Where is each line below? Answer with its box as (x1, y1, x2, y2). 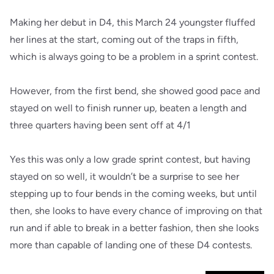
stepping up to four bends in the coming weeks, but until (10, 187, 257, 199)
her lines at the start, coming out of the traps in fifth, (10, 33, 239, 45)
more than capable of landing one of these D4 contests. (10, 239, 252, 251)
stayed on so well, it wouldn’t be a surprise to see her (10, 170, 239, 182)
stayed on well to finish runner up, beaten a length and (10, 102, 246, 114)
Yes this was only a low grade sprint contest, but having (10, 153, 250, 165)
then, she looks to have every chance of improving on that (10, 204, 262, 217)
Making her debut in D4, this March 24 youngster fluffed (10, 16, 255, 28)
